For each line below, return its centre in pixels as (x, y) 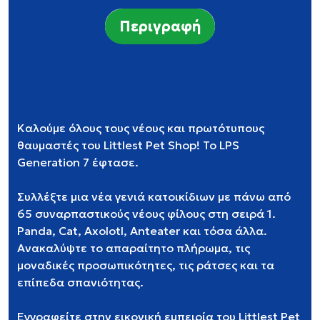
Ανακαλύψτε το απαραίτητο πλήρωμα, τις (134, 248)
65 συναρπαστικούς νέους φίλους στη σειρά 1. (146, 214)
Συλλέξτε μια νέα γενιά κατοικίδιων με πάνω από (154, 196)
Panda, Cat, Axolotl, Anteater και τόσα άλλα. (142, 231)
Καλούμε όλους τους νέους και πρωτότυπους (141, 128)
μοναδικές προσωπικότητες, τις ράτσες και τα (146, 265)
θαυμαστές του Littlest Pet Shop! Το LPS (128, 145)
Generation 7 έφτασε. (78, 162)
